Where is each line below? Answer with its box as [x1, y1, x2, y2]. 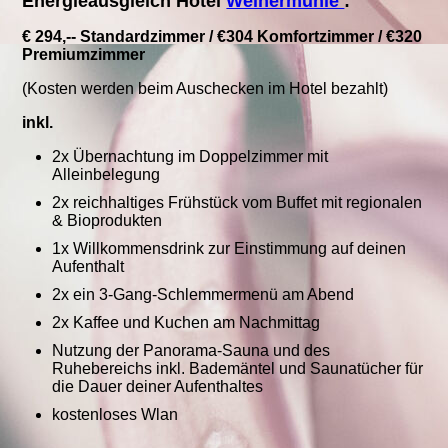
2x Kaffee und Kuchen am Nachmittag [52, 314, 321, 332]
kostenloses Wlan [52, 406, 179, 424]
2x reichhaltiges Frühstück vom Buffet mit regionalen [52, 194, 423, 212]
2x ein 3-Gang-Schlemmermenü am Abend [52, 286, 355, 304]
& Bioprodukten [52, 212, 163, 230]
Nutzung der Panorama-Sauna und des [52, 342, 331, 360]
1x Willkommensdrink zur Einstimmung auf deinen [52, 240, 407, 258]
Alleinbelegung [52, 166, 161, 184]
